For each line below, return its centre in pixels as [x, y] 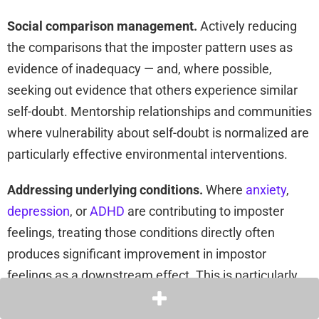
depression [38, 211]
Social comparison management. [102, 26]
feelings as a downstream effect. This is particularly [152, 275]
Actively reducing [247, 26]
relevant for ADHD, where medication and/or [132, 296]
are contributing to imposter [204, 211]
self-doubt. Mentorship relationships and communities [159, 111]
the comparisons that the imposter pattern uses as [150, 47]
